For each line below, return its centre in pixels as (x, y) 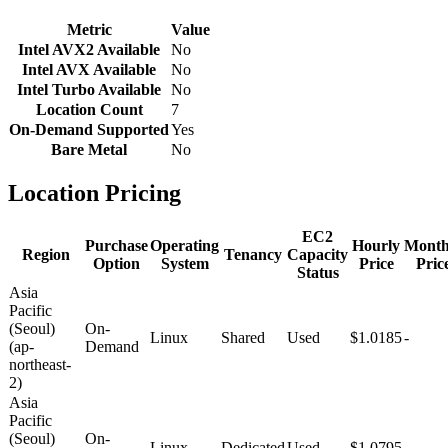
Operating (184, 245)
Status (317, 272)
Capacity (317, 254)
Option (116, 263)
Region (46, 254)
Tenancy (253, 254)
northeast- (40, 364)
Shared (243, 337)
